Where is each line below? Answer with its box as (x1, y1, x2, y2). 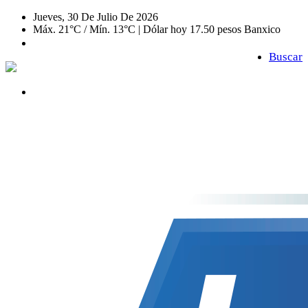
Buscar (269, 50, 302, 63)
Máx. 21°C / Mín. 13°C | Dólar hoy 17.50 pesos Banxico (33, 23, 280, 35)
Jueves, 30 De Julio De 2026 (33, 11, 158, 23)
